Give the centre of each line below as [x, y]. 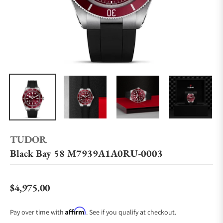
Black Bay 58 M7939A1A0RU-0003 [86, 153]
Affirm [76, 211]
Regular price [31, 193]
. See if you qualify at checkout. [131, 212]
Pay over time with [38, 212]
